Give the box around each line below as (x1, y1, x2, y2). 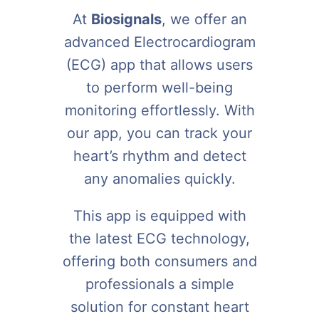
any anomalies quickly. (83, 169, 236, 187)
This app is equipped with (73, 206, 246, 224)
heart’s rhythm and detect (73, 147, 246, 164)
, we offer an (161, 10, 247, 28)
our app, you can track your (67, 124, 252, 142)
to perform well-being (86, 78, 233, 96)
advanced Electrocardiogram (63, 33, 256, 51)
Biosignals (90, 10, 162, 28)
